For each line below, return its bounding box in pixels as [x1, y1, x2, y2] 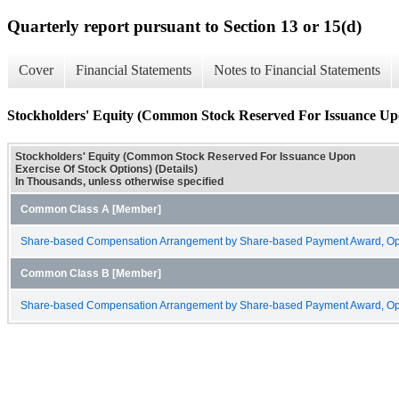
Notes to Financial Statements [214, 62, 380, 78]
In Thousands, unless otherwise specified [15, 175, 224, 188]
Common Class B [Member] [20, 267, 161, 279]
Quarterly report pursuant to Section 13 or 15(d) [7, 16, 362, 36]
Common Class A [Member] [20, 203, 161, 215]
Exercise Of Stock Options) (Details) [15, 162, 198, 175]
